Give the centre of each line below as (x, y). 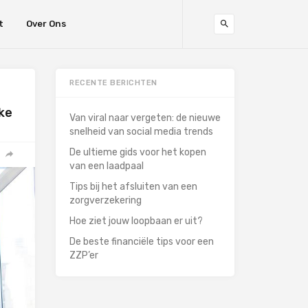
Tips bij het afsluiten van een (133, 187)
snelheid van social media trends (141, 132)
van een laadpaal (107, 166)
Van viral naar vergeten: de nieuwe (145, 118)
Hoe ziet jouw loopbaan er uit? (136, 221)
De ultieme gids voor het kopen (138, 152)
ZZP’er (84, 255)
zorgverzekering (106, 200)
